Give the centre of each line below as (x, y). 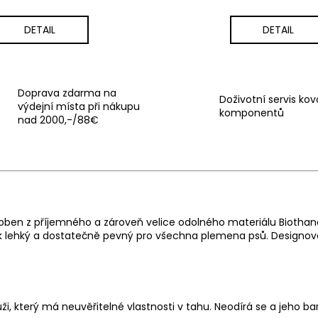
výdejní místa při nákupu (78, 106)
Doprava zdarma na (67, 93)
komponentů (252, 113)
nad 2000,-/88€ (58, 120)
